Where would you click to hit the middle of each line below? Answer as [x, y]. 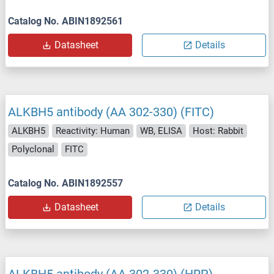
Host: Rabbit [218, 131]
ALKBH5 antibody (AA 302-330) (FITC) [111, 112]
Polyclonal [33, 150]
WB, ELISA [161, 131]
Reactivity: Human [93, 131]
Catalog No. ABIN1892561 [65, 21]
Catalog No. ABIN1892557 [65, 183]
